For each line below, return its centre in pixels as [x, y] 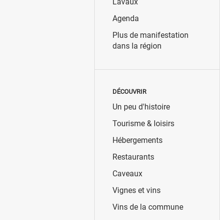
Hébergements [137, 140]
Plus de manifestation [150, 35]
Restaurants [133, 157]
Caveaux [127, 174]
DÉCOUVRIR [129, 92]
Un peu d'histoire [141, 107]
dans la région [137, 46]
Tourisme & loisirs [143, 124]
